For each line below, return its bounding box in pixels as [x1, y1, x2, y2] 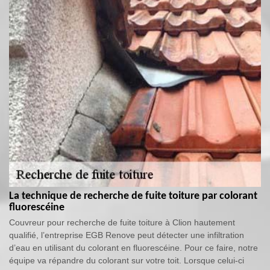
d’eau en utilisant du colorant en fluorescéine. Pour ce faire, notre [9, 243, 258, 253]
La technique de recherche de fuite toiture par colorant [9, 190, 257, 202]
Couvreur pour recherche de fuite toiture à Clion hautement [9, 218, 235, 228]
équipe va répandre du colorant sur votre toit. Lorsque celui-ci [9, 256, 244, 266]
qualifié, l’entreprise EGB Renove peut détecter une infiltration [9, 230, 244, 240]
